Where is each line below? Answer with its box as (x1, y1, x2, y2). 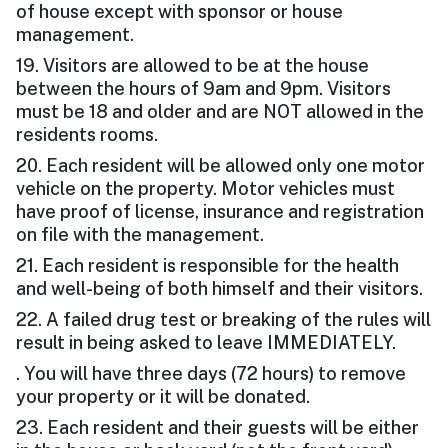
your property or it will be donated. (16, 386, 310, 408)
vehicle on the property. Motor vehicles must (16, 178, 395, 200)
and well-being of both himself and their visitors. (16, 278, 423, 300)
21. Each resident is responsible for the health (16, 255, 399, 277)
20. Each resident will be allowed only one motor (16, 155, 425, 177)
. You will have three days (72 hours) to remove (16, 363, 406, 385)
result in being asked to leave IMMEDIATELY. (16, 332, 396, 354)
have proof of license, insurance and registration (16, 201, 424, 223)
